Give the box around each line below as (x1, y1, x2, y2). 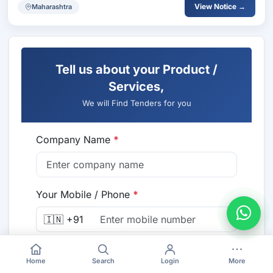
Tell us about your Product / (55, 62, 218, 77)
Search (91, 257, 115, 265)
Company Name (36, 133, 113, 146)
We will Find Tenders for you (82, 98, 191, 108)
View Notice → (194, 2, 246, 11)
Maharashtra (32, 2, 72, 11)
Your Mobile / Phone (36, 188, 133, 200)
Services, (108, 79, 165, 94)
